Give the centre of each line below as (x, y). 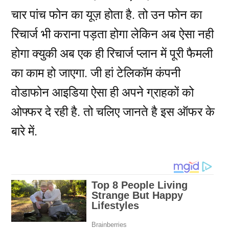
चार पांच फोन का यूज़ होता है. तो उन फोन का (107, 14)
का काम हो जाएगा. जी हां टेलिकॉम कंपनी (96, 72)
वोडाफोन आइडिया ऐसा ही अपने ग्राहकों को (103, 92)
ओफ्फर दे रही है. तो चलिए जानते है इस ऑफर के (113, 111)
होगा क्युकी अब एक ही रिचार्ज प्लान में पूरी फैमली (112, 53)
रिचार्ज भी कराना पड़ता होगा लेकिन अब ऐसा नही (113, 33)
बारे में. (25, 131)
